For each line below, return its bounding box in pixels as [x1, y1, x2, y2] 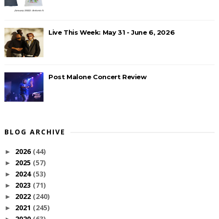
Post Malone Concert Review [48, 73, 147, 81]
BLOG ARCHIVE [4, 127, 66, 136]
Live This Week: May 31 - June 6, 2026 [48, 28, 175, 36]
